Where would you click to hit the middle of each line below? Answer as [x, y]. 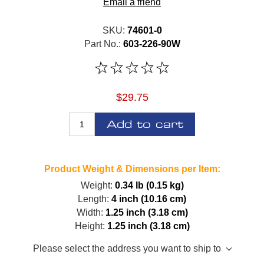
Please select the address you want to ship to [127, 248]
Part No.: [102, 44]
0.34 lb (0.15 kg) [149, 185]
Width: [90, 212]
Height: [90, 226]
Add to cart [145, 124]
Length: [93, 199]
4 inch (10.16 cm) [149, 199]
